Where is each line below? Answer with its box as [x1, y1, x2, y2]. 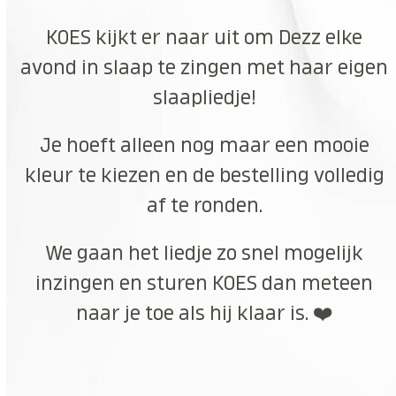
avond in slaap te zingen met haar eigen [20, 57, 389, 78]
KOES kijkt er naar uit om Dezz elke [46, 27, 363, 48]
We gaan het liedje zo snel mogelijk [45, 243, 364, 263]
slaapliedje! [152, 88, 256, 108]
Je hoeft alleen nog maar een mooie [39, 135, 369, 156]
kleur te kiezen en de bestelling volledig [24, 165, 385, 186]
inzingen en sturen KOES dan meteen [35, 273, 374, 293]
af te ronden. [146, 195, 263, 216]
